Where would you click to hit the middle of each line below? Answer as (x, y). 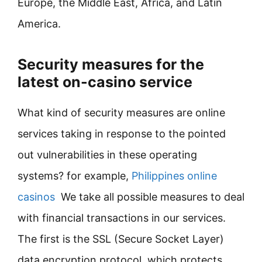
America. (39, 24)
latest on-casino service (105, 82)
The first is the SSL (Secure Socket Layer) (121, 239)
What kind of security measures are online (121, 113)
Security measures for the (111, 64)
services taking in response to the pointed (122, 134)
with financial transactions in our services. (122, 218)
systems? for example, (75, 176)
